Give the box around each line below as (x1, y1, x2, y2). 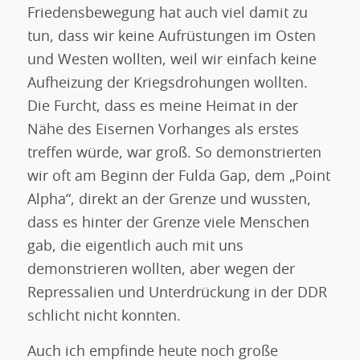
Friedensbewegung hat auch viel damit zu (27, 6, 308, 21)
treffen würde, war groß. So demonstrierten (27, 145, 321, 161)
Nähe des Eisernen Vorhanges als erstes (27, 122, 299, 137)
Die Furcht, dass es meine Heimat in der (27, 99, 298, 114)
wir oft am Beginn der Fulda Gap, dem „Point (27, 169, 330, 184)
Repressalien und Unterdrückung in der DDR (27, 285, 327, 301)
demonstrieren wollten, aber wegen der (27, 262, 295, 277)
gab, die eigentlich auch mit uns (27, 239, 243, 254)
